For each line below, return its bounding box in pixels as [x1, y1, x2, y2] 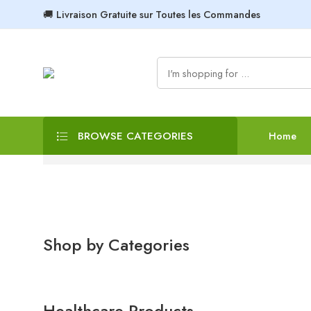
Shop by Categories [43, 232, 190, 257]
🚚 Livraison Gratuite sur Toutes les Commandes [43, 7, 260, 22]
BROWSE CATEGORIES [74, 128, 193, 144]
